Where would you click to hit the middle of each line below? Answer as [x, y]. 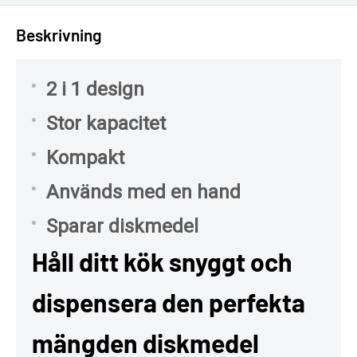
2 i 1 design [95, 89]
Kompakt [85, 157]
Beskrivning [59, 35]
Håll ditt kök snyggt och [162, 261]
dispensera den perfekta [169, 302]
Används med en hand [143, 192]
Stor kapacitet [106, 123]
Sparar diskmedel [122, 226]
